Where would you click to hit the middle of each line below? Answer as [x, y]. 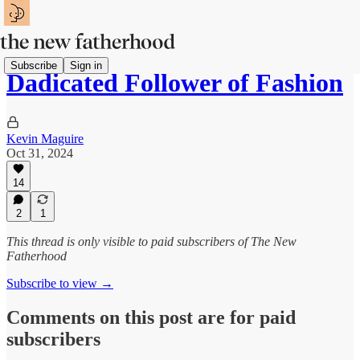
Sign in [86, 65]
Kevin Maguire [45, 138]
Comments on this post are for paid [151, 317]
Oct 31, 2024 [40, 153]
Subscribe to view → [60, 283]
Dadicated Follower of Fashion [175, 83]
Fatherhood [37, 256]
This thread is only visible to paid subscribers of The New [151, 241]
